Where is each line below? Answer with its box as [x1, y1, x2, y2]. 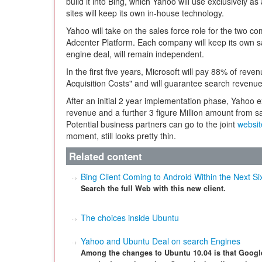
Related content [69, 149, 142, 163]
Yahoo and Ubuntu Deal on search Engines [81, 235, 240, 247]
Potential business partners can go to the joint [66, 118, 237, 130]
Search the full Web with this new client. [81, 183, 226, 194]
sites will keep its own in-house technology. [66, 7, 224, 19]
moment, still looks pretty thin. [66, 130, 176, 142]
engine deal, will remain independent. [66, 48, 204, 60]
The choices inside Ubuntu [81, 212, 179, 223]
